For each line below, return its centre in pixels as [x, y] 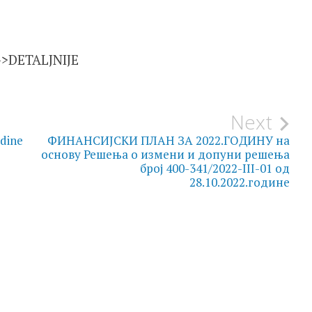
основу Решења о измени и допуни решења [166, 154]
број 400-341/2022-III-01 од [215, 168]
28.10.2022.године [240, 182]
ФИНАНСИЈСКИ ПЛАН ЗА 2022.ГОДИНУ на [169, 140]
